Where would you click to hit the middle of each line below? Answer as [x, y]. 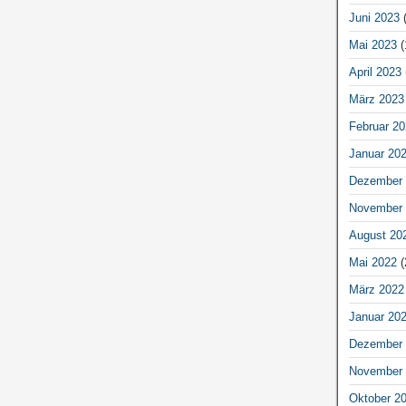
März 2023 [376, 99]
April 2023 [375, 72]
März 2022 [376, 289]
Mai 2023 [372, 44]
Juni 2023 [374, 17]
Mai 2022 [372, 262]
